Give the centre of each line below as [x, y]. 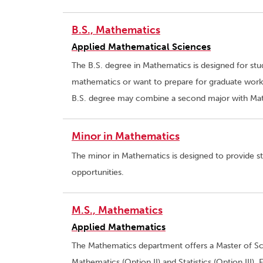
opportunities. [98, 173]
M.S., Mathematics [117, 210]
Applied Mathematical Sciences [141, 47]
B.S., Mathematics [116, 30]
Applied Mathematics [119, 227]
